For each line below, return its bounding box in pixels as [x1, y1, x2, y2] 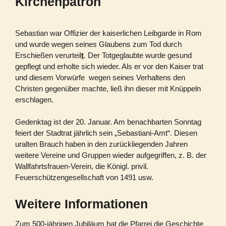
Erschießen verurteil [15, 50, 81, 60]
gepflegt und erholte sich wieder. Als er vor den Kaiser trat [15, 62, 203, 71]
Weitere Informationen [15, 196, 148, 211]
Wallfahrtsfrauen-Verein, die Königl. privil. [15, 162, 148, 171]
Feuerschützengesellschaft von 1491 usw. [15, 173, 153, 182]
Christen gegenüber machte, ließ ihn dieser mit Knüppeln [15, 84, 201, 93]
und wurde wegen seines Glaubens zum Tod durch [15, 39, 182, 48]
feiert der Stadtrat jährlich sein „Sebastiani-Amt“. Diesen [15, 129, 197, 137]
